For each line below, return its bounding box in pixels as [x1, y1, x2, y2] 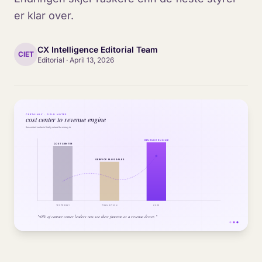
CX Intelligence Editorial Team [37, 44, 158, 54]
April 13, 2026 [70, 56, 114, 64]
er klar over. [14, 9, 74, 22]
